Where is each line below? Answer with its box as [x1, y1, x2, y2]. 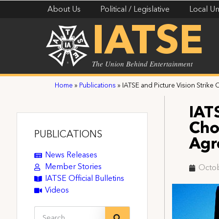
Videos [45, 186, 69, 195]
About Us [47, 6, 81, 14]
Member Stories [45, 163, 102, 171]
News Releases [45, 151, 98, 159]
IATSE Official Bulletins [45, 175, 125, 183]
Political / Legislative [100, 6, 170, 14]
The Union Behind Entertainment [92, 59, 193, 68]
